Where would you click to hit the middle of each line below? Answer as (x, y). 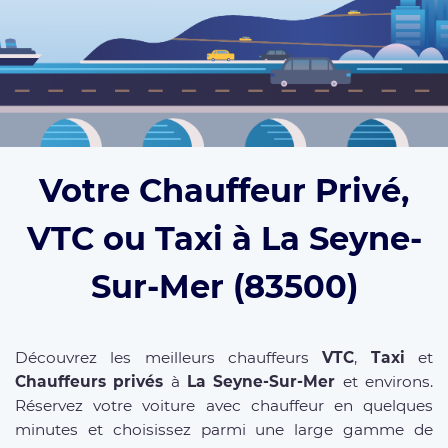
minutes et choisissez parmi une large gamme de (224, 430)
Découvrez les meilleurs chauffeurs (169, 358)
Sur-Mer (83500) (224, 287)
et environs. (384, 382)
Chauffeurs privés (89, 382)
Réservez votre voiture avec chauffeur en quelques (224, 406)
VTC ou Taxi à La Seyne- (224, 239)
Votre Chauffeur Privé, (224, 191)
